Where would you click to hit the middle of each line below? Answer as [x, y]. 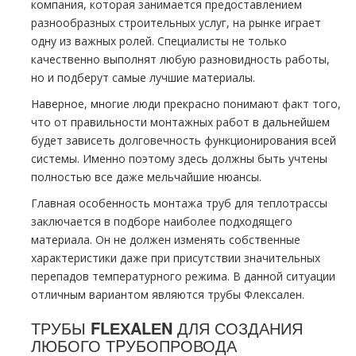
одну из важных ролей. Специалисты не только [159, 41]
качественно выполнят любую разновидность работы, [180, 59]
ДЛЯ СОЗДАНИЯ [240, 328]
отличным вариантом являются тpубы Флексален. [168, 294]
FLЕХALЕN [132, 328]
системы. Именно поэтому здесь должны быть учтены [179, 159]
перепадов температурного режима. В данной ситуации [183, 276]
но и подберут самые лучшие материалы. [143, 77]
